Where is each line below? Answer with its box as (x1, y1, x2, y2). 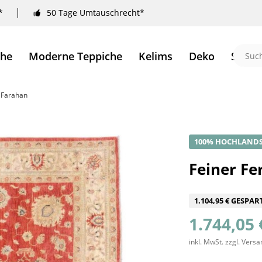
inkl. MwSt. (189, 237, 226, 247)
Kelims (138, 49, 173, 63)
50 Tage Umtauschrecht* (47, 7, 144, 19)
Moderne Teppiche (28, 49, 122, 63)
